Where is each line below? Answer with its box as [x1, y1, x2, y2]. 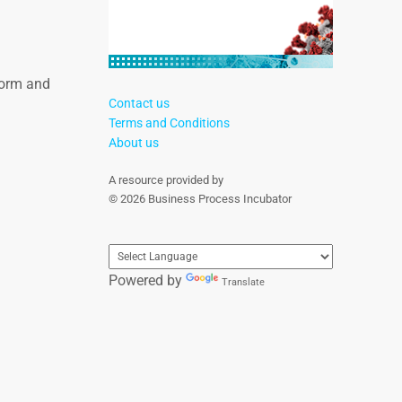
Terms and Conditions [109, 116, 230, 130]
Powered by [109, 272, 186, 289]
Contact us [109, 96, 170, 110]
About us [109, 135, 159, 150]
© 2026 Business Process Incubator [109, 192, 292, 205]
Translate [222, 276, 265, 288]
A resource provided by [109, 173, 223, 187]
